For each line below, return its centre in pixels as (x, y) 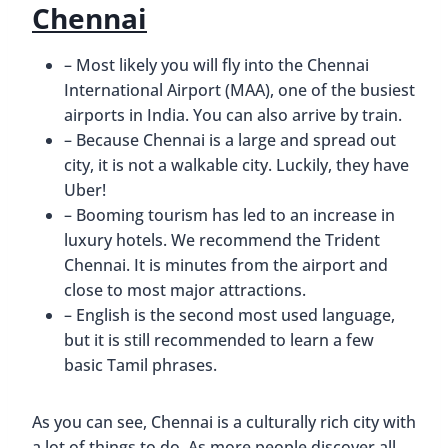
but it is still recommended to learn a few (219, 339)
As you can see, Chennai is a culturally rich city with (224, 421)
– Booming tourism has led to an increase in (229, 214)
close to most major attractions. (185, 289)
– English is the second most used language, (229, 314)
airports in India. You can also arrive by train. (233, 114)
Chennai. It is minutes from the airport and (226, 264)
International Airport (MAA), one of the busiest (239, 89)
